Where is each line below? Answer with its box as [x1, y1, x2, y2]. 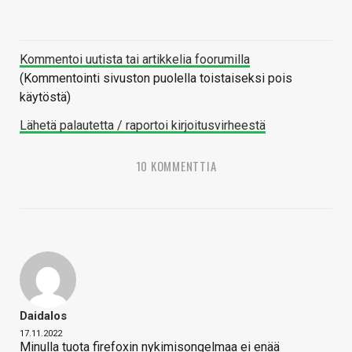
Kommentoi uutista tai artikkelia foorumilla [20, 51, 250, 67]
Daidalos [20, 308, 67, 323]
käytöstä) [20, 89, 71, 104]
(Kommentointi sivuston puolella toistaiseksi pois [20, 70, 292, 86]
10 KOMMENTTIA [135, 156, 217, 174]
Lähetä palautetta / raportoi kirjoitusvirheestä [20, 117, 266, 133]
